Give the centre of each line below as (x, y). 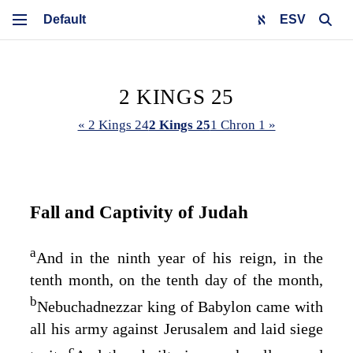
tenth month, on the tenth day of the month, (176, 280)
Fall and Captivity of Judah (139, 212)
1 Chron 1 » (243, 125)
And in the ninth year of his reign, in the (180, 258)
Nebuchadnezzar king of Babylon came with (180, 306)
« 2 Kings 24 (113, 125)
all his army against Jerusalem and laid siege (176, 328)
